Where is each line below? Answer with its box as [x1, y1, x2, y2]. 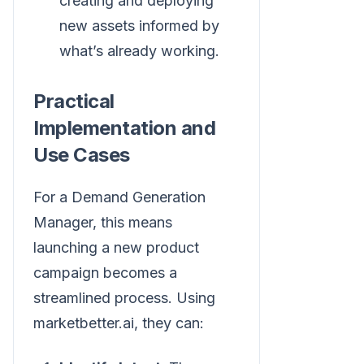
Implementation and [33, 115, 216, 140]
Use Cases [33, 142, 130, 167]
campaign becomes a [33, 263, 177, 281]
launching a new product [33, 238, 199, 256]
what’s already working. [59, 41, 219, 59]
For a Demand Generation [33, 188, 206, 206]
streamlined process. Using [33, 288, 215, 306]
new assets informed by [59, 16, 219, 34]
